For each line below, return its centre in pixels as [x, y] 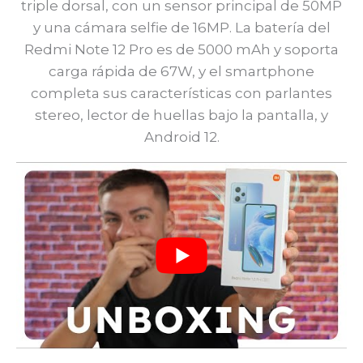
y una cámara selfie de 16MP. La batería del [181, 28]
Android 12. [181, 137]
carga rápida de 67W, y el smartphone [181, 72]
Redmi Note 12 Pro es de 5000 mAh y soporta [181, 50]
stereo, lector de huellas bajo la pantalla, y [181, 115]
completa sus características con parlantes [181, 94]
